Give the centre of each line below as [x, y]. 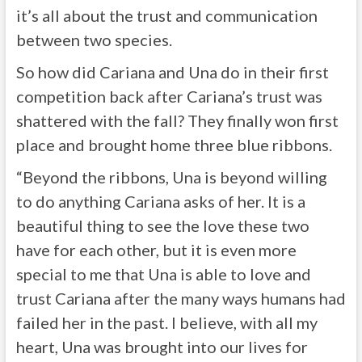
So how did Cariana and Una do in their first [172, 72]
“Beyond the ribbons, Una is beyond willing [171, 177]
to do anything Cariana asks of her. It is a [160, 202]
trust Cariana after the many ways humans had [181, 299]
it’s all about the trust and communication [166, 16]
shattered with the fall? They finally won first [177, 121]
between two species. [94, 40]
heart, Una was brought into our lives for [162, 347]
